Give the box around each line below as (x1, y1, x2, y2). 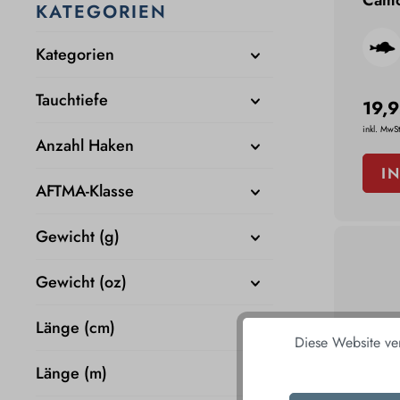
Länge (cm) (36, 316, 115, 340)
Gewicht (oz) (36, 271, 127, 295)
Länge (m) (36, 362, 107, 386)
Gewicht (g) (36, 225, 120, 249)
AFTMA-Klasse (36, 179, 134, 204)
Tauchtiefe (36, 88, 108, 112)
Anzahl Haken (36, 134, 134, 158)
